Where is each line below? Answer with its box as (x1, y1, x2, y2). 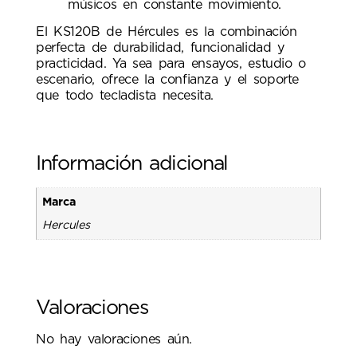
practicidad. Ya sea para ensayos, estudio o (36, 57, 307, 70)
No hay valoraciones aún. (36, 332, 192, 346)
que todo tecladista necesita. (36, 88, 214, 102)
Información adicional (36, 154, 229, 175)
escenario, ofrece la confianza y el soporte (36, 73, 300, 86)
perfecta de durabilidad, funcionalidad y (36, 41, 284, 54)
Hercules (42, 218, 90, 231)
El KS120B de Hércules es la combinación (36, 25, 297, 38)
